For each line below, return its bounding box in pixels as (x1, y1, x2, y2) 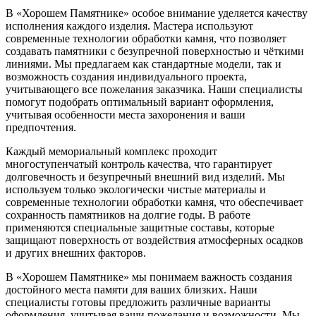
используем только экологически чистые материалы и (6, 183, 266, 195)
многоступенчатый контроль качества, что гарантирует (6, 157, 272, 170)
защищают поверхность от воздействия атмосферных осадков (6, 233, 303, 246)
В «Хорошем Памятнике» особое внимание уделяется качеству (6, 6, 308, 19)
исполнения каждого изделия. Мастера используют (6, 19, 253, 32)
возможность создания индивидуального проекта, (6, 70, 247, 83)
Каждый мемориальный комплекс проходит (6, 145, 217, 157)
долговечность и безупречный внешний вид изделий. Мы (6, 170, 285, 183)
